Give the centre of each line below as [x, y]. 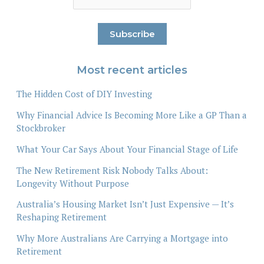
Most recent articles [132, 70]
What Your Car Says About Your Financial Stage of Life [127, 149]
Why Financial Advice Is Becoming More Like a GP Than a [131, 115]
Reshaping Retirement [61, 217]
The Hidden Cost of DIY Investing [84, 94]
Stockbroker [41, 128]
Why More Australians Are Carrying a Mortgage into [122, 238]
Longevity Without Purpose [72, 183]
